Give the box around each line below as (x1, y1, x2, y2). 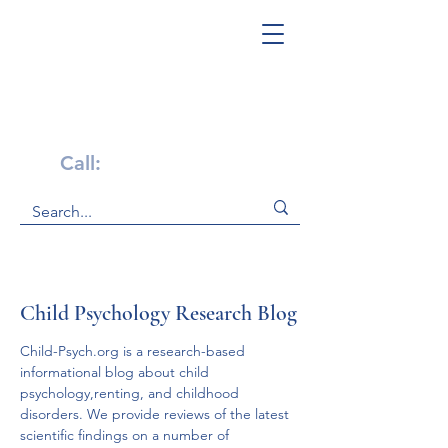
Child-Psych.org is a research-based (20, 342, 249, 360)
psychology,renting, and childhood (20, 384, 243, 402)
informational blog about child (20, 363, 213, 381)
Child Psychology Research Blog (20, 300, 297, 326)
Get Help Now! (60, 115, 219, 146)
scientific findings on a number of (20, 426, 233, 444)
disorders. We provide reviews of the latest (20, 405, 293, 423)
